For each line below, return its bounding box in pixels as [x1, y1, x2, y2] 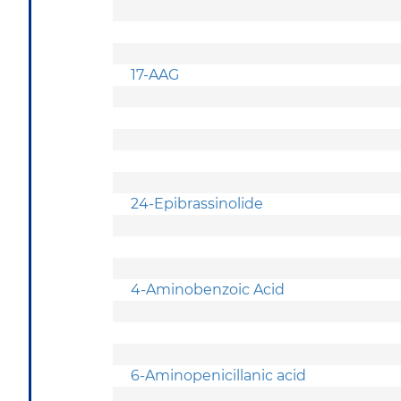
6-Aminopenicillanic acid [131, 366, 306, 384]
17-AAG [131, 65, 183, 83]
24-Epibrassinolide [131, 194, 267, 212]
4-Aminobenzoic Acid [131, 280, 288, 298]
